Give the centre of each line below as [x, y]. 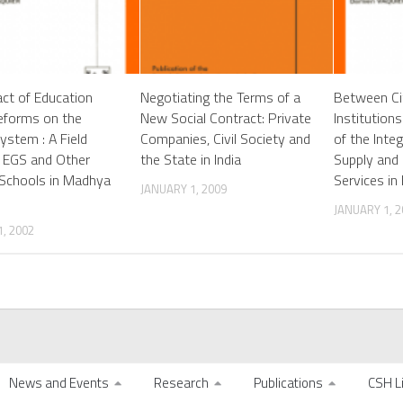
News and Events [59, 383]
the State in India [191, 160]
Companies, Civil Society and [226, 139]
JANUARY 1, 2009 [184, 189]
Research [181, 383]
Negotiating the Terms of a [221, 98]
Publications [288, 383]
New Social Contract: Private [226, 118]
